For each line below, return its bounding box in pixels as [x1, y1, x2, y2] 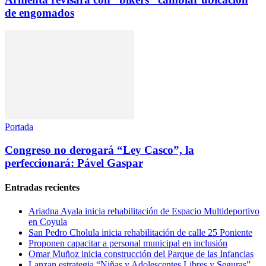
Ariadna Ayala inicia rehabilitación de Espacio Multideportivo [28, 205, 259, 216]
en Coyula [28, 216, 67, 227]
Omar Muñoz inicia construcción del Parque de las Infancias [28, 248, 254, 259]
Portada [5, 122, 33, 132]
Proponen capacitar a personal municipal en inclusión [28, 237, 227, 248]
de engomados [5, 6, 74, 19]
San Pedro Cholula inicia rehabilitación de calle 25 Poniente [28, 227, 252, 237]
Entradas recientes [5, 182, 80, 193]
